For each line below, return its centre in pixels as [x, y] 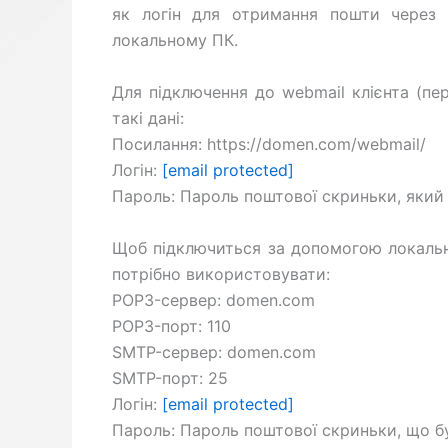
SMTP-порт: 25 [170, 377]
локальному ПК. [175, 40]
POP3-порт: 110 [171, 325]
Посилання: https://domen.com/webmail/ [269, 143]
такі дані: [148, 117]
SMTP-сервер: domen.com [214, 351]
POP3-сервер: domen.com [213, 299]
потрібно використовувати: [221, 273]
